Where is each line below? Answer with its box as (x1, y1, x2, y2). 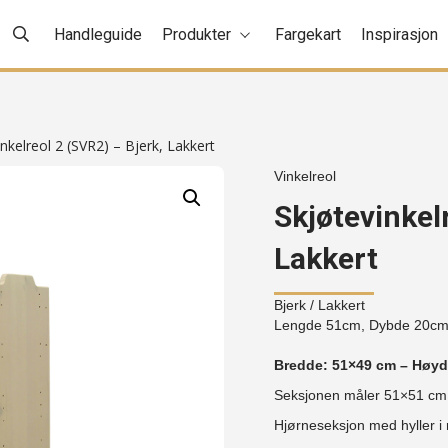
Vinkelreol (274, 168, 336, 184)
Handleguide (54, 25, 143, 44)
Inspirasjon (361, 25, 439, 44)
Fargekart (275, 25, 342, 44)
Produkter (162, 25, 232, 44)
